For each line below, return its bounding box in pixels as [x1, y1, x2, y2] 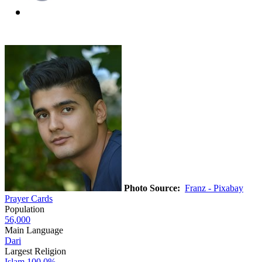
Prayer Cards [5, 193, 53, 204]
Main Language [5, 225, 63, 235]
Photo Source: [124, 182, 180, 193]
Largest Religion [5, 246, 66, 256]
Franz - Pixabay [185, 182, 243, 193]
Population [5, 204, 44, 214]
